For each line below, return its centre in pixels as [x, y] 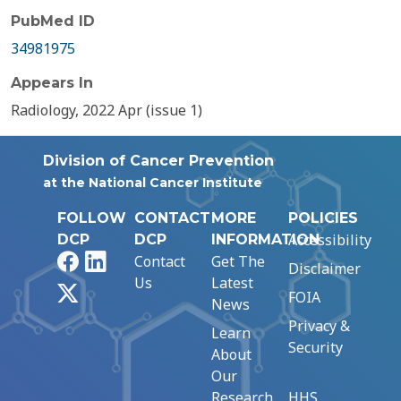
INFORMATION [265, 239]
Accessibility [330, 240]
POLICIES [323, 218]
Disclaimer [324, 269]
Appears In [52, 83]
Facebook [108, 260]
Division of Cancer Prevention [158, 161]
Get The [238, 261]
